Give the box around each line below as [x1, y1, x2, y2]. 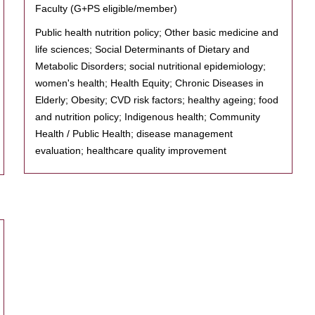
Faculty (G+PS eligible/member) [35, 3, 177, 14]
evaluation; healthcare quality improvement [35, 145, 226, 156]
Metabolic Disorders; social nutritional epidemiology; [35, 60, 266, 72]
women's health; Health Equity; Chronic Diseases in [35, 77, 264, 89]
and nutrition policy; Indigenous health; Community [35, 111, 260, 122]
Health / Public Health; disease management [35, 128, 233, 139]
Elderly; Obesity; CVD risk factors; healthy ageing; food [35, 94, 278, 105]
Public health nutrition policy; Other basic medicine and [35, 27, 278, 38]
